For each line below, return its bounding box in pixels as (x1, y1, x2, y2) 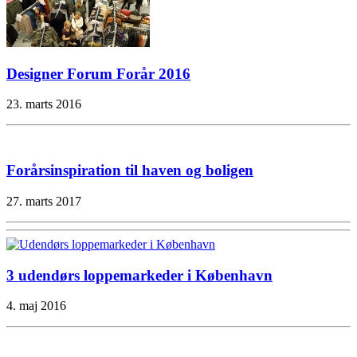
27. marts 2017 (6, 194, 81, 208)
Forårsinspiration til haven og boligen (6, 162, 253, 179)
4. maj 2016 (6, 299, 66, 313)
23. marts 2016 (6, 97, 81, 112)
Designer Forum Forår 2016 (6, 65, 190, 82)
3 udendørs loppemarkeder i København (6, 266, 273, 284)
